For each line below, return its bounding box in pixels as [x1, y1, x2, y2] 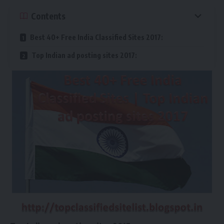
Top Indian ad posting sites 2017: [30, 51, 137, 59]
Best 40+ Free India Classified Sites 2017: [28, 33, 163, 41]
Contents [31, 10, 65, 21]
